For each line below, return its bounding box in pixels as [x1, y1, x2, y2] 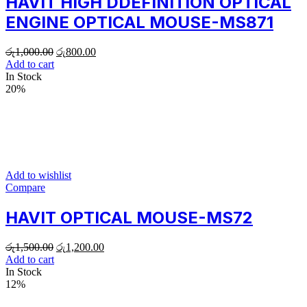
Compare [5, 181, 45, 193]
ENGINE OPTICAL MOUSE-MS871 [5, 12, 273, 32]
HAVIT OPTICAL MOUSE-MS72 [5, 207, 253, 228]
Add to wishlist [5, 169, 71, 181]
